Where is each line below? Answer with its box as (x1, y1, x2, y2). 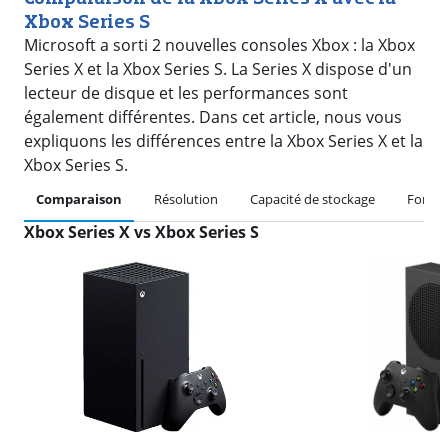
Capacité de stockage (250, 190, 375, 208)
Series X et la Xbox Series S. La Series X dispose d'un (24, 58, 412, 80)
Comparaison (36, 190, 122, 208)
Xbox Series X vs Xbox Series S (24, 221, 259, 243)
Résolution (154, 190, 218, 208)
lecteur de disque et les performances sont (24, 82, 348, 104)
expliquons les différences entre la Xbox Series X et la (24, 130, 423, 152)
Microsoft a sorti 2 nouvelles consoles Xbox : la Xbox (24, 34, 415, 56)
